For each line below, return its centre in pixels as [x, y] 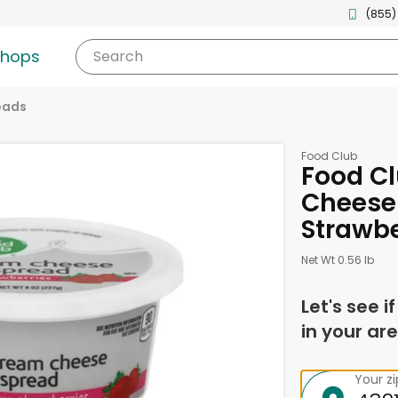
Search [118, 56]
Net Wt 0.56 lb [337, 260]
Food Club [329, 156]
